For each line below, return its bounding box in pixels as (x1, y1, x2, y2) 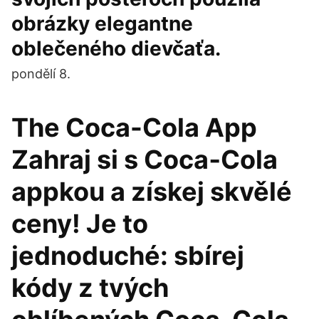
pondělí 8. (11, 66, 70, 81)
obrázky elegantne (11, 11, 193, 36)
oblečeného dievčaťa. (11, 36, 221, 61)
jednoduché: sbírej (11, 240, 244, 271)
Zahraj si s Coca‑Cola (11, 144, 278, 175)
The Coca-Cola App (11, 112, 257, 143)
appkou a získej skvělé (11, 176, 292, 207)
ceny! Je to (11, 208, 148, 239)
